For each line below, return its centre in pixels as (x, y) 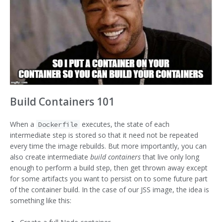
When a (23, 124)
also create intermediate (50, 157)
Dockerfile (58, 124)
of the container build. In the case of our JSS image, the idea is (110, 189)
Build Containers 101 (62, 101)
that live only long (170, 157)
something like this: (41, 200)
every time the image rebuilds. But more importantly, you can (108, 146)
